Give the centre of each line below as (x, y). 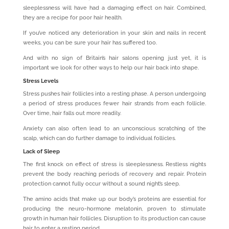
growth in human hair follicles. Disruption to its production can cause (114, 218)
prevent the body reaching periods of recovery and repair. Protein (114, 174)
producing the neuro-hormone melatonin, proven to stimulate (114, 209)
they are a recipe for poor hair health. (72, 17)
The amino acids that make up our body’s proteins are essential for (114, 199)
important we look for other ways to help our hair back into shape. (111, 67)
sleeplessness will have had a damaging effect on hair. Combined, (114, 8)
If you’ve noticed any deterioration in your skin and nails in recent (114, 33)
